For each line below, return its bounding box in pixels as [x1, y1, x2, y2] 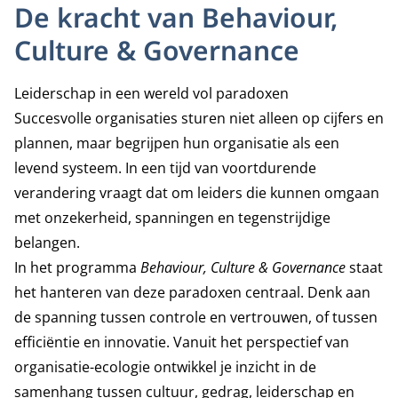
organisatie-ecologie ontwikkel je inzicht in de [14, 357, 316, 377]
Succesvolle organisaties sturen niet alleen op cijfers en [14, 108, 384, 128]
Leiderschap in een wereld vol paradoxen [14, 84, 289, 103]
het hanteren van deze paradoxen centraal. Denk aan [14, 283, 370, 302]
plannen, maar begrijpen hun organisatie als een [14, 133, 339, 153]
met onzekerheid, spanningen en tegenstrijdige [14, 208, 330, 227]
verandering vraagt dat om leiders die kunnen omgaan [14, 183, 379, 203]
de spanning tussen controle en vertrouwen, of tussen [14, 307, 378, 327]
